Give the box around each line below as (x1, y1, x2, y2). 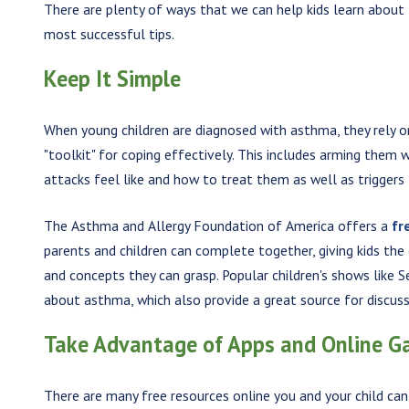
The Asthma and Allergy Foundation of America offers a (44, 215, 393, 235)
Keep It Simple (44, 63, 182, 93)
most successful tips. (44, 24, 175, 43)
